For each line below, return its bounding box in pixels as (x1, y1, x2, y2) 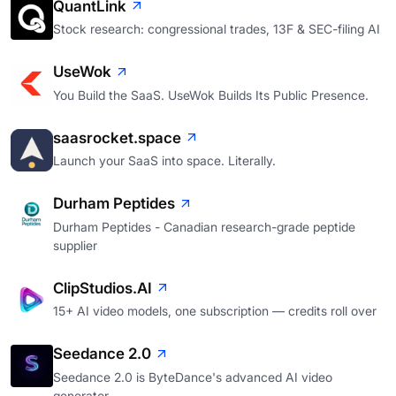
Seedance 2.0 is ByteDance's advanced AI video (53, 369, 332, 385)
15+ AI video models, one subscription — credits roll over (53, 303, 377, 319)
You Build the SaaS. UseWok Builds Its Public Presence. (53, 87, 369, 103)
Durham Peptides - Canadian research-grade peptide (53, 218, 355, 234)
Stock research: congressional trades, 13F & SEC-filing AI (53, 21, 380, 37)
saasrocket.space (53, 128, 181, 147)
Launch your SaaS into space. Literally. (53, 153, 276, 169)
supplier (53, 237, 97, 253)
